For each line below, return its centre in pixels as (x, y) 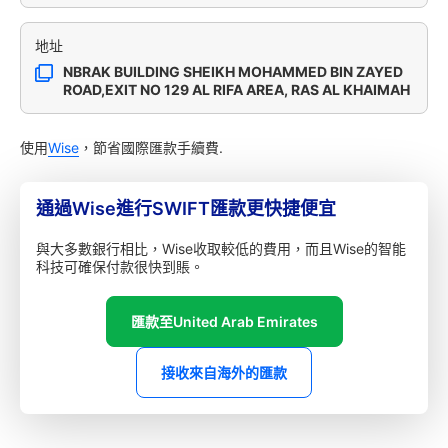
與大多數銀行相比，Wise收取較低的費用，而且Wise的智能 (221, 248)
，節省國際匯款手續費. (151, 147)
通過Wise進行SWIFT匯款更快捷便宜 (186, 208)
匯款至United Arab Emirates (224, 321)
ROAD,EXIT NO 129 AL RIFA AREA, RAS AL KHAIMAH (236, 89)
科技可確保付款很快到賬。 (120, 266)
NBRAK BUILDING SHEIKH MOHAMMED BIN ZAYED (233, 71)
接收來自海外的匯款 (224, 372)
